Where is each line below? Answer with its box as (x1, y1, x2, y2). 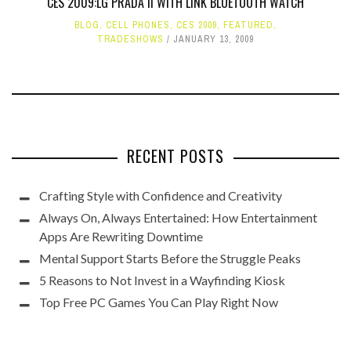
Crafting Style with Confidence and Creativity (39, 187, 282, 203)
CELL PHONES (106, 18, 170, 31)
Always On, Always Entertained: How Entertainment (39, 209, 317, 225)
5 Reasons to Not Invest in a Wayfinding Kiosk (39, 272, 285, 288)
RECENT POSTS (127, 143, 224, 168)
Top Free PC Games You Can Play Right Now (39, 294, 278, 309)
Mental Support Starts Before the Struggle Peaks (39, 250, 301, 266)
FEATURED (223, 18, 273, 31)
